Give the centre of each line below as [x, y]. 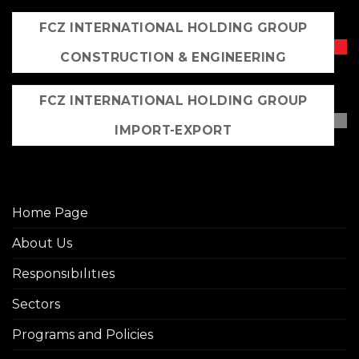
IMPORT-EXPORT [173, 131]
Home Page [50, 212]
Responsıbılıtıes [63, 273]
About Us [42, 243]
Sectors [36, 304]
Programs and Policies [83, 334]
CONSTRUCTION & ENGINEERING [173, 57]
